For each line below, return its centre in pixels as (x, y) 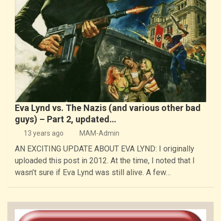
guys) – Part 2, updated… (66, 119)
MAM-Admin (99, 133)
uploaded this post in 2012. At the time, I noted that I (105, 160)
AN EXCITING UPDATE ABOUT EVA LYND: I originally (105, 148)
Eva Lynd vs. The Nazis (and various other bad (108, 108)
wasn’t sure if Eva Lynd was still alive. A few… (93, 172)
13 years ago (43, 133)
